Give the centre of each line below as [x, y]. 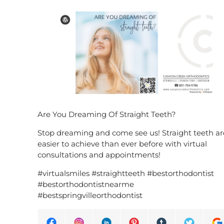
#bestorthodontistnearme [86, 184]
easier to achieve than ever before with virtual [122, 143]
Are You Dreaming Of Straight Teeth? [107, 114]
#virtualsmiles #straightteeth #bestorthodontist [126, 173]
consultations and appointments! [99, 154]
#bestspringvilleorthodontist [90, 195]
